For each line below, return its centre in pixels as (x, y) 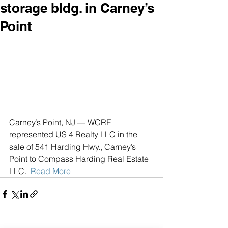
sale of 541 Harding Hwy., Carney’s (74, 146)
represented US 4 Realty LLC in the (74, 134)
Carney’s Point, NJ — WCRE (61, 122)
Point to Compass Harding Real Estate (80, 159)
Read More (52, 171)
